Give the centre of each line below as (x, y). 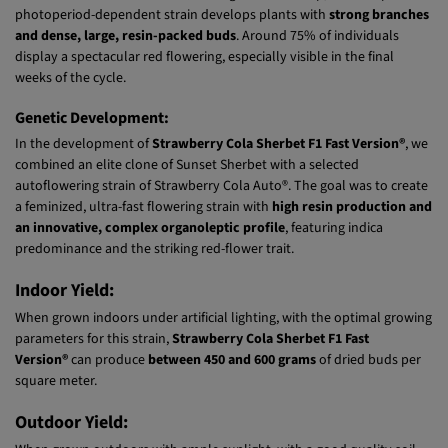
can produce (108, 399)
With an (39, 33)
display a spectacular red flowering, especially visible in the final (204, 96)
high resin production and (352, 246)
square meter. (57, 420)
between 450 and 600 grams (232, 399)
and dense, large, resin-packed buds (125, 75)
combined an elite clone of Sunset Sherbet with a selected (187, 204)
